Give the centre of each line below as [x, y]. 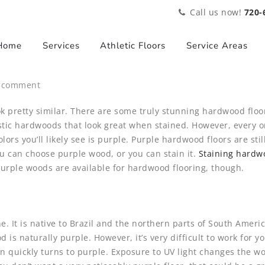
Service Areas [217, 46]
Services [61, 46]
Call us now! [217, 12]
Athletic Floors [133, 46]
